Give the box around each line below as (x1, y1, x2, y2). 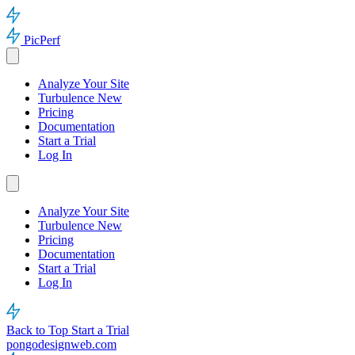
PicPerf (24, 33, 60, 47)
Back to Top (6, 323, 71, 337)
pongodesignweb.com (6, 338, 116, 351)
